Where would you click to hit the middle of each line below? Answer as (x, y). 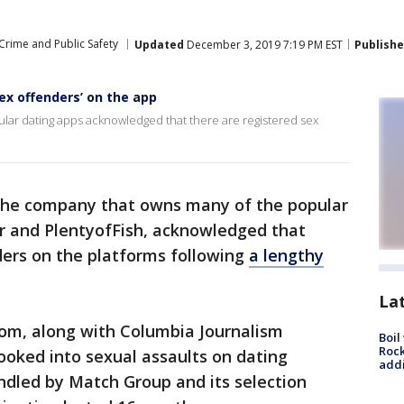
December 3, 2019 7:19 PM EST (263, 44)
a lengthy (286, 255)
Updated (159, 44)
